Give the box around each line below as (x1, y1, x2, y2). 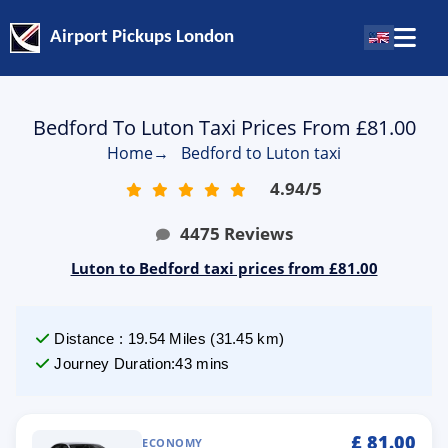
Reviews (223, 222, 293, 245)
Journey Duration (54, 355, 172, 372)
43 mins (175, 355, 230, 372)
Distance (54, 330, 115, 347)
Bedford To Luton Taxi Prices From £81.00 (32, 114, 416, 141)
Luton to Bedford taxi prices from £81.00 (70, 258, 378, 278)
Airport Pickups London (50, 28, 234, 48)
